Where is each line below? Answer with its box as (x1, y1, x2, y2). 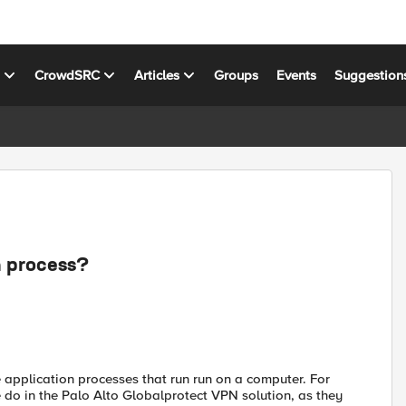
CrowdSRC (34, 66, 101, 83)
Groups (214, 66, 259, 83)
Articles (134, 66, 180, 83)
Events (276, 66, 317, 83)
